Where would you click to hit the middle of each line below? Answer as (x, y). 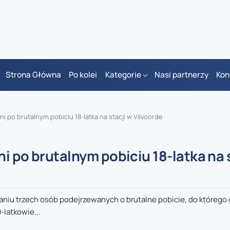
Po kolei (83, 75)
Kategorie (123, 75)
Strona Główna (33, 75)
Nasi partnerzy (181, 75)
